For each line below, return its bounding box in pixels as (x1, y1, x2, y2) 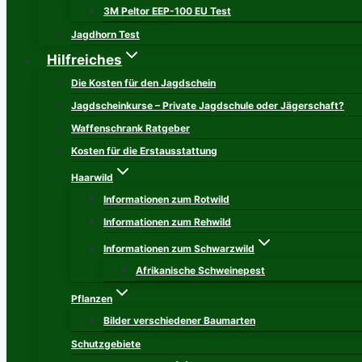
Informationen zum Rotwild (103, 193, 229, 205)
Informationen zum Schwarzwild (103, 242, 255, 255)
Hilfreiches (47, 52, 123, 68)
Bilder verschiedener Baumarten (103, 314, 255, 326)
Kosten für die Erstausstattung (71, 145, 217, 157)
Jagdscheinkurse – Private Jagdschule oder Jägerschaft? (71, 99, 344, 112)
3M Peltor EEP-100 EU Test (103, 5, 231, 17)
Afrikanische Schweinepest (136, 264, 265, 276)
